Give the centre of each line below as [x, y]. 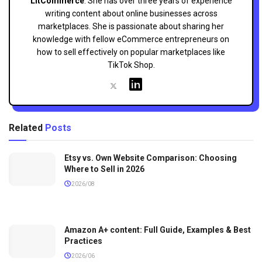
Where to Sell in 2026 [104, 169]
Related [26, 127]
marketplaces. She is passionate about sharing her [131, 26]
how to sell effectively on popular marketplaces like [131, 52]
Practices [83, 241]
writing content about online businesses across [131, 13]
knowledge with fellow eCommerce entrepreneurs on [131, 39]
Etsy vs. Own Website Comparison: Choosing [151, 158]
